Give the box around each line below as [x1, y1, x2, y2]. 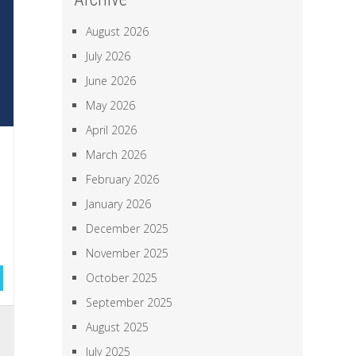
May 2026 [86, 98, 136, 113]
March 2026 [86, 147, 147, 162]
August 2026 [86, 24, 149, 39]
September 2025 [86, 295, 173, 310]
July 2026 [86, 48, 131, 64]
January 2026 [86, 196, 152, 211]
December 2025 [86, 221, 169, 236]
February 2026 [86, 172, 160, 187]
